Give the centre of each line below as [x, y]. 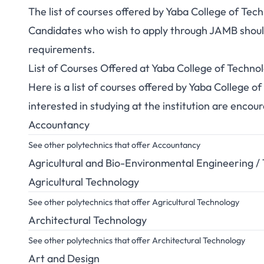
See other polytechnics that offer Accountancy [114, 145]
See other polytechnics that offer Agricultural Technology [134, 202]
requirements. [62, 49]
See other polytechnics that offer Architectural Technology [137, 240]
